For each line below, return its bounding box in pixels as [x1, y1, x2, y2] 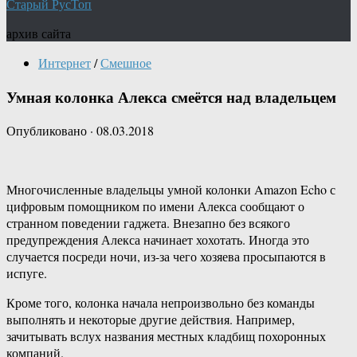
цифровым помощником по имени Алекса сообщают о [6, 198, 304, 215]
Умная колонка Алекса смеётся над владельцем [6, 85, 336, 108]
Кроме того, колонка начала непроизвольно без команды [6, 294, 315, 312]
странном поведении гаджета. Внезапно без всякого [6, 214, 290, 232]
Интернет [38, 54, 91, 71]
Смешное [100, 54, 151, 71]
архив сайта [6, 25, 71, 41]
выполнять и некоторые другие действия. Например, [6, 311, 295, 328]
